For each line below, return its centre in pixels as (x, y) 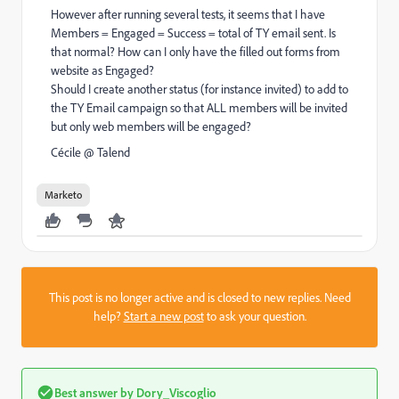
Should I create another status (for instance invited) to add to (199, 89)
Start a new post (163, 316)
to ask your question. (255, 316)
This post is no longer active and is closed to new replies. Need (199, 297)
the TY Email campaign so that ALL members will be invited (199, 108)
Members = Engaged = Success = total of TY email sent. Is (193, 33)
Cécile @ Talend (90, 152)
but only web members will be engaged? (151, 126)
